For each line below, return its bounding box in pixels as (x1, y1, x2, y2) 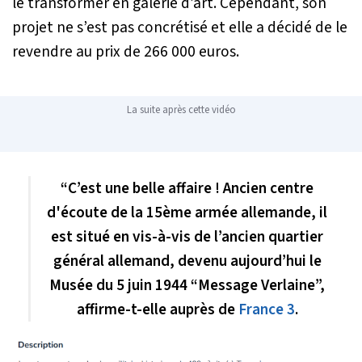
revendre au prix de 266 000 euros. (12, 40, 239, 63)
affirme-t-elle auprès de (76, 297, 238, 321)
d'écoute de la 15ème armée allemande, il (47, 200, 327, 224)
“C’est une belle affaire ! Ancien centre (61, 176, 314, 200)
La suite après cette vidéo (126, 102, 236, 117)
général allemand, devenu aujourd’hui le (53, 249, 322, 272)
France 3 (238, 297, 295, 321)
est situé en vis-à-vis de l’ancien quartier (51, 225, 323, 248)
